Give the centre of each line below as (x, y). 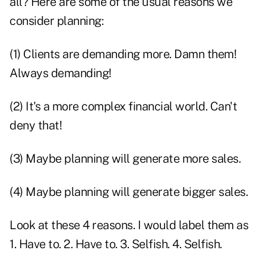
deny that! (36, 126)
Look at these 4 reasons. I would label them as (129, 225)
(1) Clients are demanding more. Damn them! (123, 54)
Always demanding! (61, 73)
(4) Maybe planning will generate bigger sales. (129, 192)
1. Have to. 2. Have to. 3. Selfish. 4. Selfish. (116, 244)
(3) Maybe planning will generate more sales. (125, 159)
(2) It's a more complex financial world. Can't (123, 107)
